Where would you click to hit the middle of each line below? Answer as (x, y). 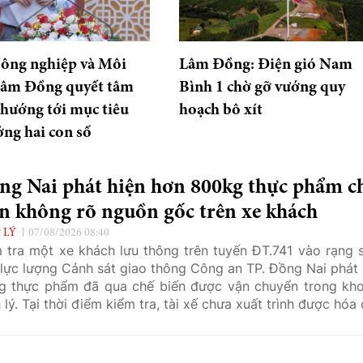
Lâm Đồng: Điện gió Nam (265, 64)
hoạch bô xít (220, 110)
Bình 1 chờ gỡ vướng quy (262, 87)
